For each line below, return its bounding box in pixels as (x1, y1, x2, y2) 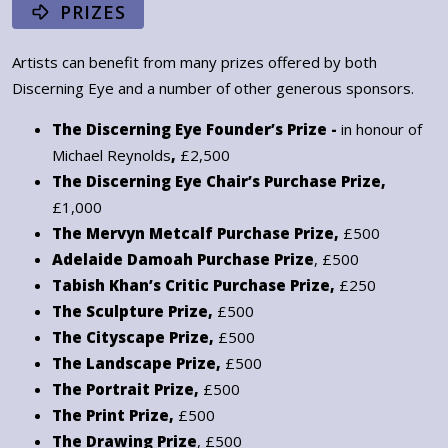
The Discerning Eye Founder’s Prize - (52, 119, 341, 140)
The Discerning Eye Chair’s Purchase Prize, (52, 171, 386, 192)
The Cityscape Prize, (52, 327, 218, 348)
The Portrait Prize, (52, 379, 203, 400)
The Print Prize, (52, 405, 178, 426)
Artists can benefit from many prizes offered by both (12, 52, 377, 73)
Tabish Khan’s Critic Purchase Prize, (52, 275, 339, 296)
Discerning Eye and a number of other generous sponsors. (12, 78, 414, 99)
